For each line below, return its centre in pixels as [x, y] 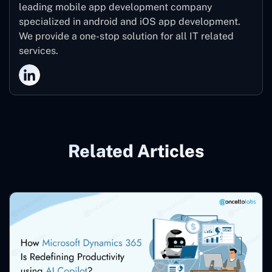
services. [39, 50]
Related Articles [136, 151]
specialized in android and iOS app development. [130, 21]
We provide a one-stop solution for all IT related [126, 36]
